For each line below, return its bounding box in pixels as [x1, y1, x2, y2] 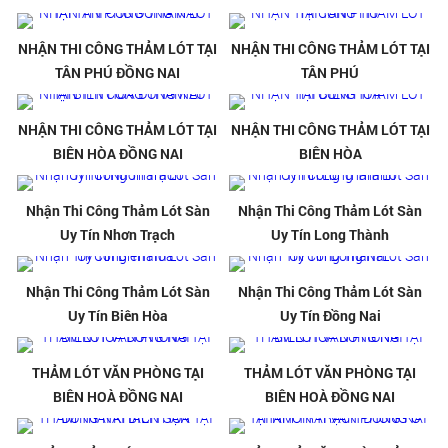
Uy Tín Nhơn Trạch [60, 225, 176, 245]
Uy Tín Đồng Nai [279, 306, 381, 326]
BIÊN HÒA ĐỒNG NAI [52, 144, 183, 164]
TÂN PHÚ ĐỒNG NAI [55, 63, 181, 83]
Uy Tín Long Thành [271, 225, 390, 245]
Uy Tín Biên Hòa [67, 306, 168, 326]
